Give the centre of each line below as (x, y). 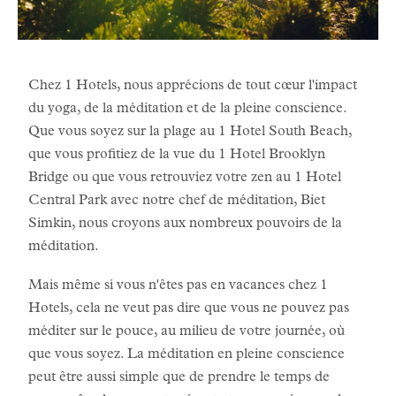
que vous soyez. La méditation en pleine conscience (187, 355)
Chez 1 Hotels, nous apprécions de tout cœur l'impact (193, 87)
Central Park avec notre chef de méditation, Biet (177, 202)
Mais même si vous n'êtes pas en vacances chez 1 (178, 286)
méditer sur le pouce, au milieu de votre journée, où (187, 332)
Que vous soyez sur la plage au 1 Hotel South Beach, (190, 133)
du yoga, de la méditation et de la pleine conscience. (187, 110)
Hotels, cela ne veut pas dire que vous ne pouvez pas (189, 309)
